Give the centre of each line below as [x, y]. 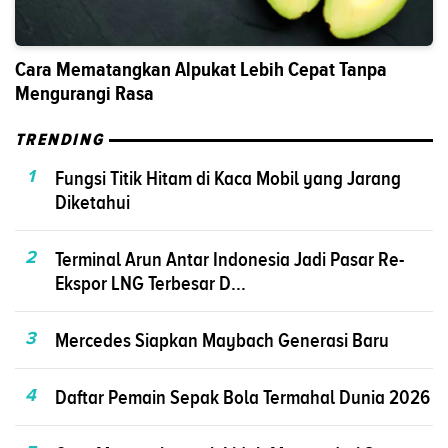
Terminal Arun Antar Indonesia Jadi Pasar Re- [229, 259]
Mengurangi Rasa [84, 94]
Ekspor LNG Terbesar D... [150, 283]
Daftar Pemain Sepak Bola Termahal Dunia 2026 [242, 397]
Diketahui [92, 202]
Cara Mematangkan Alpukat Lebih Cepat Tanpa [201, 70]
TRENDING [60, 140]
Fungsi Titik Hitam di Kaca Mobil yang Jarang [228, 178]
